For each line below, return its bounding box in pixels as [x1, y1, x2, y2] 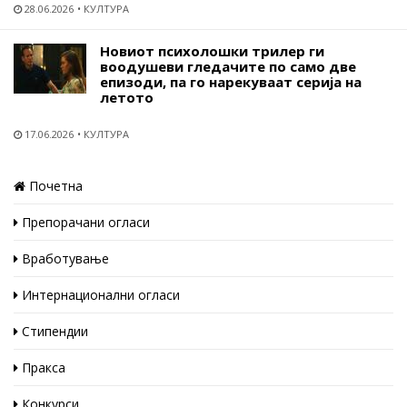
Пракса [18, 358, 65, 376]
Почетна [25, 176, 83, 194]
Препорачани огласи [18, 213, 150, 231]
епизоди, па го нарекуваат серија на [100, 72, 362, 91]
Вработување [18, 249, 109, 267]
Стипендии [18, 322, 88, 340]
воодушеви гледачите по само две [100, 56, 356, 75]
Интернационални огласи [18, 285, 180, 303]
